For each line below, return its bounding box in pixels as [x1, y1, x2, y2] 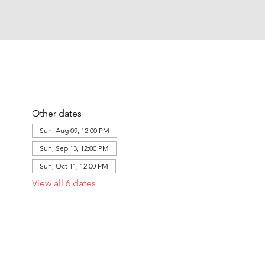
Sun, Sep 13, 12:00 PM [39, 144, 109, 153]
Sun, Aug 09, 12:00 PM [39, 126, 109, 135]
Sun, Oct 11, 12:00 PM [39, 161, 108, 170]
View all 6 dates [31, 177, 96, 189]
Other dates [31, 108, 82, 119]
